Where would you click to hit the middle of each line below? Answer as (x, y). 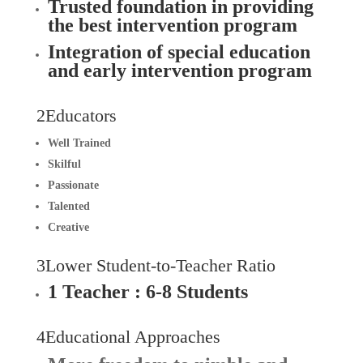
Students (212, 292)
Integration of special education (179, 52)
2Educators (76, 116)
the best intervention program (172, 26)
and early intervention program (179, 71)
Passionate (73, 186)
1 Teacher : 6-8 (109, 292)
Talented (68, 207)
